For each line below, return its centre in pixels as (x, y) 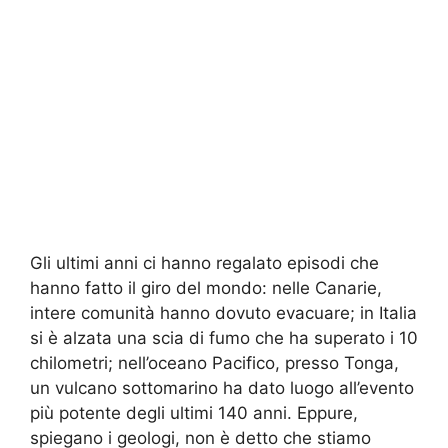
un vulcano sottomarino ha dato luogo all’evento (222, 387)
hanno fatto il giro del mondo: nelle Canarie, (206, 287)
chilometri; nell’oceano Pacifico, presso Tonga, (214, 362)
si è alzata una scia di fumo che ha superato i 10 (224, 337)
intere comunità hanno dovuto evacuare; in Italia (223, 312)
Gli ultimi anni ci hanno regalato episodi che (204, 262)
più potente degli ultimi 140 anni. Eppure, (194, 412)
